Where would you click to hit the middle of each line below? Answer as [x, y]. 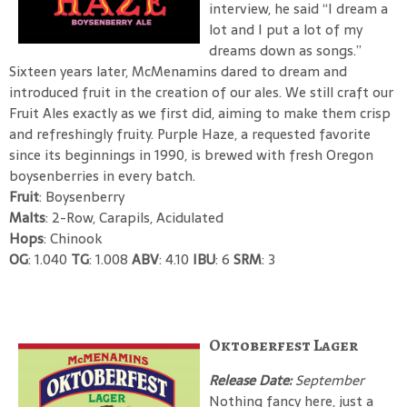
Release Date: [252, 380]
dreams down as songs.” [285, 50]
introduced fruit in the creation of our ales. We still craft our [201, 92]
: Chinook [73, 238]
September [330, 380]
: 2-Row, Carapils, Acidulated [134, 217]
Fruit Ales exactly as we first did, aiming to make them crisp [200, 113]
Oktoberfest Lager [283, 345]
